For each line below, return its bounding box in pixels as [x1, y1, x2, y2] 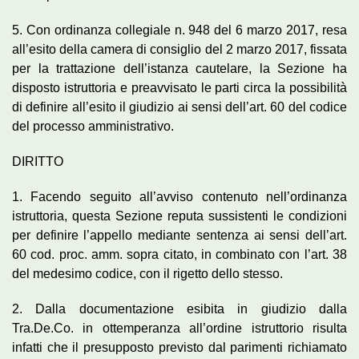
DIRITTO [12, 154, 63, 168]
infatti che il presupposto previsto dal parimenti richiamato [12, 340, 347, 354]
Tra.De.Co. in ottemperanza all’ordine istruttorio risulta [12, 321, 347, 335]
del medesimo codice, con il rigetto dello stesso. [12, 266, 283, 280]
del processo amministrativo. [12, 119, 174, 133]
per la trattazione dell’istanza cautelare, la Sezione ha [12, 61, 347, 75]
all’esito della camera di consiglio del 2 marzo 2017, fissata [12, 42, 347, 56]
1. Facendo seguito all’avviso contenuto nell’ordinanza [12, 189, 347, 204]
